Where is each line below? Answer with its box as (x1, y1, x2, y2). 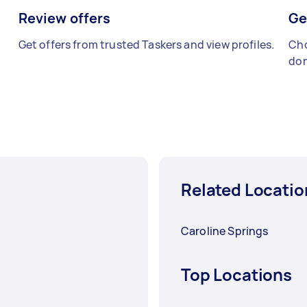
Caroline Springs (181, 223, 269, 239)
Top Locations (181, 263, 293, 286)
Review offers (18, 9, 111, 28)
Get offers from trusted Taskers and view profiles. (18, 37, 275, 53)
